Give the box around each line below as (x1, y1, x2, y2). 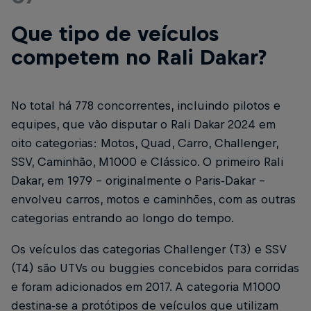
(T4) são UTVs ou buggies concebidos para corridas (11, 261, 299, 276)
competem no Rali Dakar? (11, 45, 267, 69)
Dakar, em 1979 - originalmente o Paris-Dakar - (11, 174, 265, 187)
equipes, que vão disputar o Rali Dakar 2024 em (11, 117, 276, 131)
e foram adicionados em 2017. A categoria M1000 (11, 280, 280, 294)
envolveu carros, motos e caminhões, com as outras (11, 192, 296, 206)
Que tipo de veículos (11, 22, 219, 45)
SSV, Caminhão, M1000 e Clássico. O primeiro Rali (11, 155, 283, 169)
